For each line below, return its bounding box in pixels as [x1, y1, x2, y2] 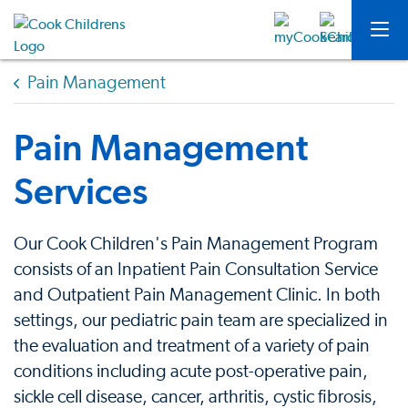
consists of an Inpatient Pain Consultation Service [14, 260, 378, 279]
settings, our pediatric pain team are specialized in [14, 311, 388, 330]
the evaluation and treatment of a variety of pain [14, 337, 370, 355]
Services [14, 169, 148, 212]
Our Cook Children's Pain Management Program [14, 235, 378, 253]
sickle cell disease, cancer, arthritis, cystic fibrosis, [14, 388, 377, 406]
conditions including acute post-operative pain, [14, 362, 368, 381]
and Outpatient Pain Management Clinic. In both [14, 286, 381, 304]
